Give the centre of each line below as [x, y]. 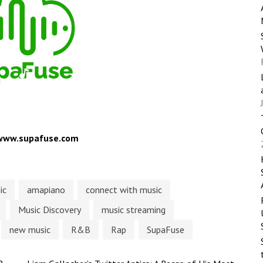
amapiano [46, 189]
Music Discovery [50, 209]
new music [30, 229]
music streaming [134, 209]
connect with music [124, 189]
